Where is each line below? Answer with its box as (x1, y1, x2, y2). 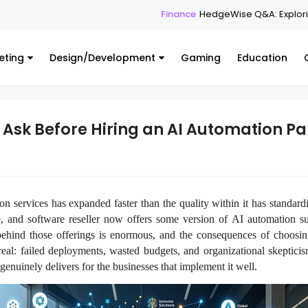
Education (237, 51, 287, 65)
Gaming (181, 51, 221, 65)
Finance (94, 8, 130, 21)
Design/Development (49, 51, 155, 65)
